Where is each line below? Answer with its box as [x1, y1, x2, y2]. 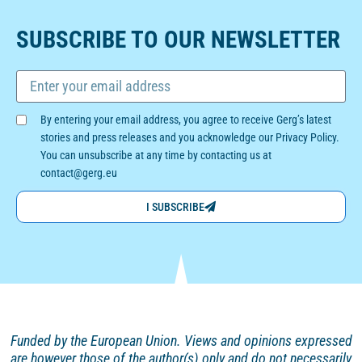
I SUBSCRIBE [146, 200, 204, 214]
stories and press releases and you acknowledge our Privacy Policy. [40, 131, 339, 145]
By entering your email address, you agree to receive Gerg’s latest [40, 113, 331, 127]
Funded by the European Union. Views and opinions [10, 332, 295, 350]
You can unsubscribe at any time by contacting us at [40, 149, 271, 162]
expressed [294, 332, 352, 350]
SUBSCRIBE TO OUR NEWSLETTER [16, 26, 340, 54]
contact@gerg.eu [40, 166, 117, 180]
